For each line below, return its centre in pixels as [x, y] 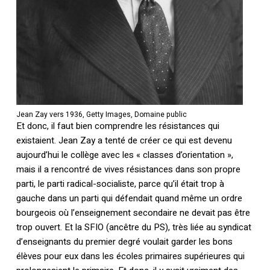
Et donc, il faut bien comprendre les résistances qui [118, 126]
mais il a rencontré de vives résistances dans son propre [128, 170]
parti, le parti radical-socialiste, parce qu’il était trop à [120, 184]
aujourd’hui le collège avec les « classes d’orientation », [124, 155]
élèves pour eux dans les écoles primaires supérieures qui [130, 256]
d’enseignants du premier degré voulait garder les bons [124, 242]
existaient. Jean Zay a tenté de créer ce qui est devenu [124, 141]
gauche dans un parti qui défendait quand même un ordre [129, 199]
